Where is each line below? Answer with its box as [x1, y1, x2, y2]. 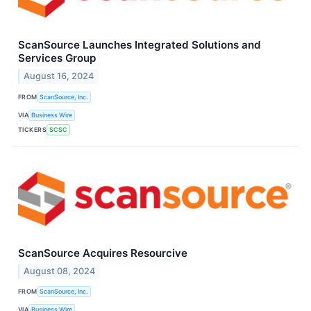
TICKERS [18, 125, 47, 133]
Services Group [18, 51, 96, 65]
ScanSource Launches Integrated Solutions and [18, 38, 261, 52]
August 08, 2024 [24, 265, 96, 276]
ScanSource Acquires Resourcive [18, 246, 187, 260]
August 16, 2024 [24, 71, 94, 82]
